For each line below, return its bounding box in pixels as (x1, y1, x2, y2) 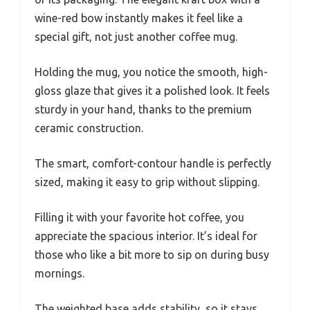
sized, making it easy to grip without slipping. (35, 175, 259, 188)
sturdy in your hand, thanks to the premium (35, 102, 252, 116)
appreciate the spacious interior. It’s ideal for (35, 229, 257, 242)
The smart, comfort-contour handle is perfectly (35, 156, 271, 170)
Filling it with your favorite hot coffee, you (35, 210, 244, 224)
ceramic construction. (35, 121, 143, 134)
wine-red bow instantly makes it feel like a (35, 11, 243, 24)
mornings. (35, 266, 84, 280)
